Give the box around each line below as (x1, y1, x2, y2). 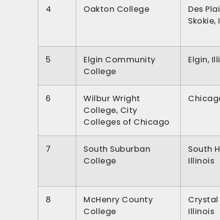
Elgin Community (83, 54, 156, 66)
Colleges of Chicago (83, 116, 170, 128)
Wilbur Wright (83, 93, 140, 105)
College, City (83, 105, 137, 116)
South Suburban (83, 143, 150, 155)
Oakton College (83, 3, 149, 15)
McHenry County (83, 194, 153, 206)
